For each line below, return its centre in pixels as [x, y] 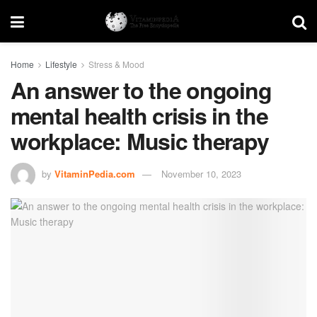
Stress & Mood [116, 64]
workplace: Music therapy [140, 141]
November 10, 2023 [201, 173]
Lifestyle [61, 64]
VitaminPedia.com [95, 173]
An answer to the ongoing [141, 90]
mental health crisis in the [139, 115]
